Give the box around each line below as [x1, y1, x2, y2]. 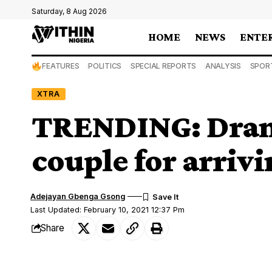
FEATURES [42, 61, 80, 70]
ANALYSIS [205, 61, 241, 70]
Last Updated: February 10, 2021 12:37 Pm [30, 205, 185, 214]
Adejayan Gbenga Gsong [30, 191, 126, 201]
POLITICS [88, 61, 122, 70]
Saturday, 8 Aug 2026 [32, 7, 107, 16]
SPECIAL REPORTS [130, 61, 197, 70]
